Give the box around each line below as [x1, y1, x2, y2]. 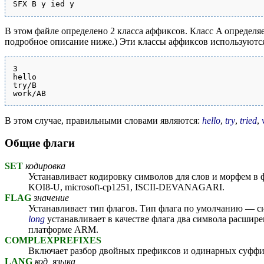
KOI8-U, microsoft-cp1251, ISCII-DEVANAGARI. [28, 182, 225, 193]
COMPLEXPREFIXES [5, 235, 101, 246]
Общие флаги [5, 137, 75, 150]
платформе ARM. [28, 225, 98, 235]
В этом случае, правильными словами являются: [5, 115, 202, 126]
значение [31, 193, 69, 203]
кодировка [23, 161, 65, 171]
